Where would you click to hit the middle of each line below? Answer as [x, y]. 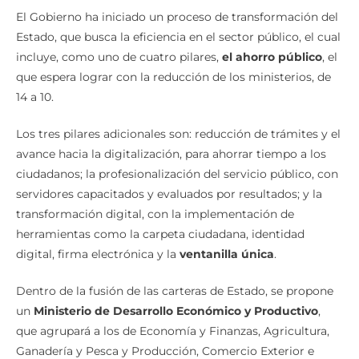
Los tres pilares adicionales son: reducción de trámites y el [178, 134]
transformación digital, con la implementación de [155, 214]
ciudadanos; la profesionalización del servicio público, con [177, 174]
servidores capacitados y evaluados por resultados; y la [169, 194]
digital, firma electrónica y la [98, 254]
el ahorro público [270, 57]
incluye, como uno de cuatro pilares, [117, 57]
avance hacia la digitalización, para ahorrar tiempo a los [171, 154]
